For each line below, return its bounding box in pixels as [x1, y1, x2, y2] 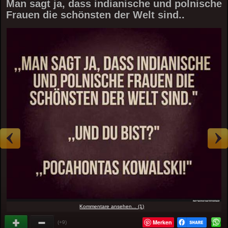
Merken [152, 218, 172, 226]
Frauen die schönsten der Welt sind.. [6, 9, 185, 20]
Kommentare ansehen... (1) [79, 203, 145, 209]
